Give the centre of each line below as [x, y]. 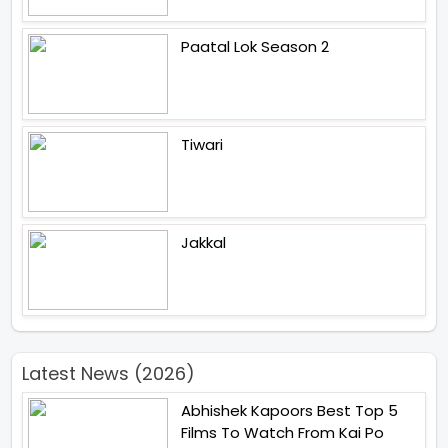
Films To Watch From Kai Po [282, 433]
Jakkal [203, 243]
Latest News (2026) [108, 374]
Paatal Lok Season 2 [255, 47]
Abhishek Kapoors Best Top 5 [289, 411]
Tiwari [202, 145]
